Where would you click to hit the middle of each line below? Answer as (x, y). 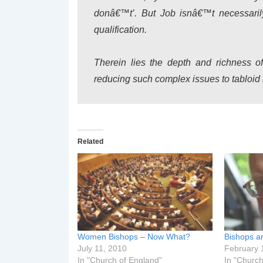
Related (90, 141)
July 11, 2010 (102, 248)
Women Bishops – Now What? (134, 236)
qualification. (120, 30)
